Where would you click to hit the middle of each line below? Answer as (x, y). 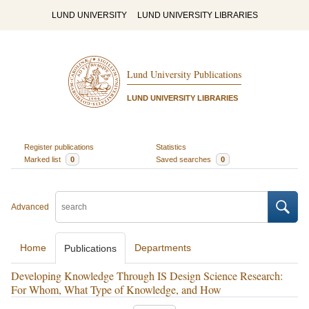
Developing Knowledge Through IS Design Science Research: (147, 276)
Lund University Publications (184, 74)
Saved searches (185, 159)
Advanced (30, 207)
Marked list (43, 159)
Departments (163, 248)
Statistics (171, 147)
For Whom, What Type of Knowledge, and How (116, 289)
